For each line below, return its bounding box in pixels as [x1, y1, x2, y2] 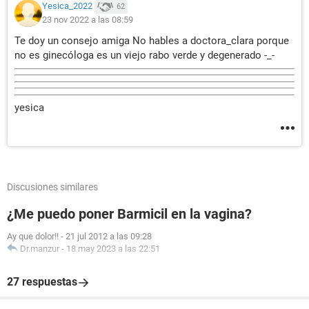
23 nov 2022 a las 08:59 [42, 14, 133, 25]
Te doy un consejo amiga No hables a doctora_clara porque [14, 34, 289, 47]
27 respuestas [7, 275, 77, 288]
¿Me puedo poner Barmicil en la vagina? [7, 206, 252, 222]
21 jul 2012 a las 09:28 [66, 231, 152, 241]
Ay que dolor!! [7, 231, 59, 241]
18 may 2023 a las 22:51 [66, 243, 160, 254]
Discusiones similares [7, 181, 98, 192]
